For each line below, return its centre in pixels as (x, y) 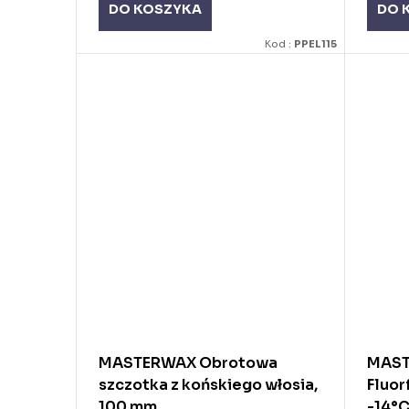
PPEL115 (316, 43)
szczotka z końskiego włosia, (208, 385)
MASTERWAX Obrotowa (188, 363)
